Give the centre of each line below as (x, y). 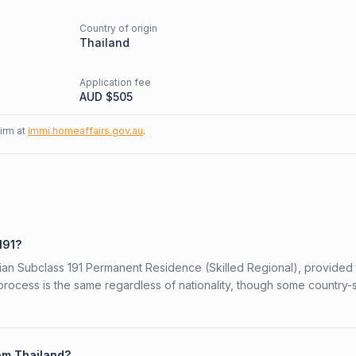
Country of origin (118, 28)
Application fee (115, 82)
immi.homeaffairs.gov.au (85, 131)
